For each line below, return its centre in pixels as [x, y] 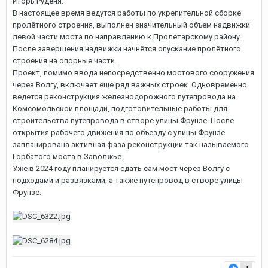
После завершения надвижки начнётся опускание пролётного [127, 48]
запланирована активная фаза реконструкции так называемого [131, 144]
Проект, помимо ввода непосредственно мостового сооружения [133, 72]
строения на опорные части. [65, 60]
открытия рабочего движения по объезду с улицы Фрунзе [119, 132]
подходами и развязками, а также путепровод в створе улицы [128, 180]
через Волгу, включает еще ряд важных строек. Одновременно [130, 84]
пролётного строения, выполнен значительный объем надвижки [131, 25]
